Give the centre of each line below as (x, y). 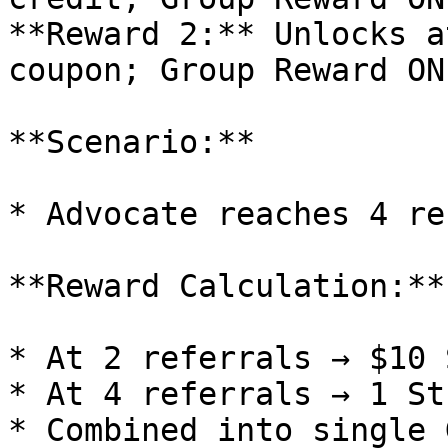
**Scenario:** (131, 142)
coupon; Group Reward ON (226, 70)
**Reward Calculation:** (226, 286)
